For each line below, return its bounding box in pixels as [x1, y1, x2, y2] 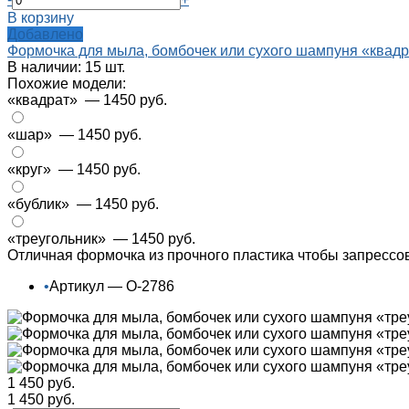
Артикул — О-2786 [49, 278, 174, 295]
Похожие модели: [7, 76, 126, 92]
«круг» [7, 162, 55, 178]
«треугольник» [7, 231, 110, 247]
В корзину [7, 10, 74, 26]
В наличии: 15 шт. [7, 59, 125, 76]
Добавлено [7, 26, 83, 43]
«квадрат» [7, 92, 81, 109]
